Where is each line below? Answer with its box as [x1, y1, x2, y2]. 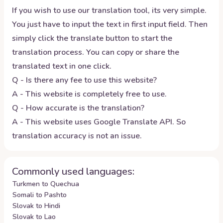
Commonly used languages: [12, 165, 134, 178]
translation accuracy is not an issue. [12, 130, 142, 141]
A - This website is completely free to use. [12, 89, 167, 100]
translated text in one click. [12, 61, 111, 72]
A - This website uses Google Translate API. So [12, 116, 186, 127]
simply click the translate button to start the [12, 33, 172, 44]
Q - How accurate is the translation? [12, 103, 144, 113]
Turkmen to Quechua [12, 179, 79, 189]
